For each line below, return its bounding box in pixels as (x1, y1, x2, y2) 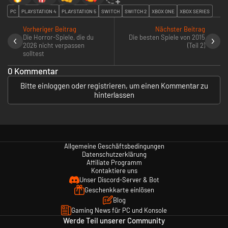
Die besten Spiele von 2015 (129, 33, 205, 42)
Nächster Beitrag (155, 25, 205, 34)
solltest (23, 49, 44, 58)
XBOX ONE (152, 8, 175, 14)
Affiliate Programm (86, 158, 142, 167)
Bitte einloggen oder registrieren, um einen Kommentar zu (20, 81, 208, 91)
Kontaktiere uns (91, 166, 137, 175)
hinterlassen (94, 90, 134, 100)
